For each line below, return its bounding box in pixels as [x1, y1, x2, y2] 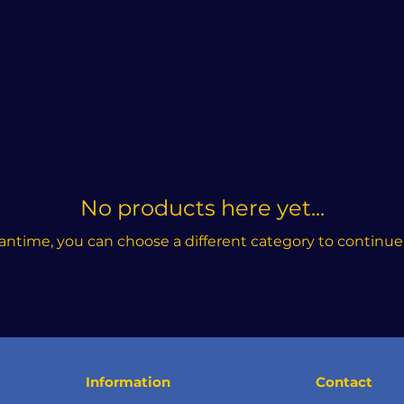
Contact [316, 373, 372, 391]
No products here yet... [80, 195, 325, 222]
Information [86, 373, 170, 391]
